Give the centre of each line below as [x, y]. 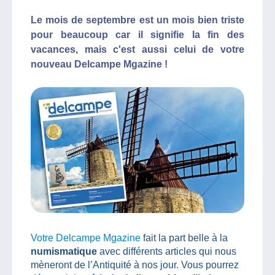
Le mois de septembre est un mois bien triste [137, 20]
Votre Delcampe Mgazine [86, 238]
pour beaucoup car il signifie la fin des [137, 35]
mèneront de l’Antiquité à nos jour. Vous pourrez [135, 265]
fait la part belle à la [184, 238]
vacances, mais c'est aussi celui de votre [137, 49]
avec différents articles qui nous [168, 251]
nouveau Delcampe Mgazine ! [99, 64]
